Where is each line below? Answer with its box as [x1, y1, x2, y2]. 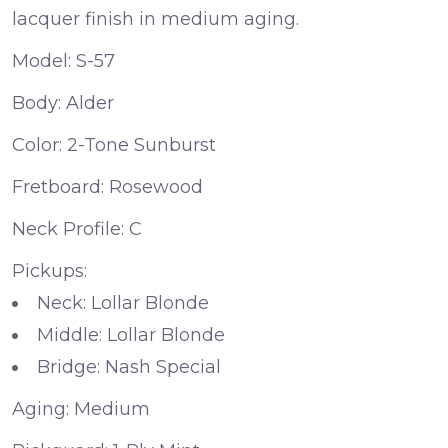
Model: [12, 50, 71, 73]
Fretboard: [12, 176, 104, 199]
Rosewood [104, 176, 203, 199]
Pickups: [12, 260, 87, 283]
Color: [12, 134, 62, 157]
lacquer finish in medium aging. [12, 8, 304, 31]
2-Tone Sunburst [62, 134, 221, 157]
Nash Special [100, 356, 221, 379]
